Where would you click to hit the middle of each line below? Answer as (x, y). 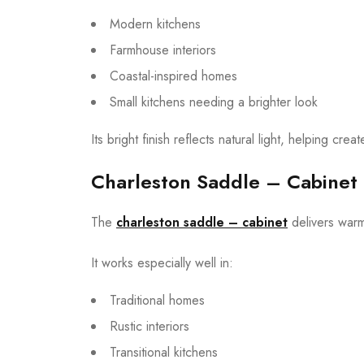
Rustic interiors (149, 326)
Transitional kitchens (164, 352)
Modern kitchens (155, 24)
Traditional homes (157, 300)
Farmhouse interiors (163, 50)
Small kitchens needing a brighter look (214, 102)
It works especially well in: (162, 262)
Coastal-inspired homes (173, 76)
